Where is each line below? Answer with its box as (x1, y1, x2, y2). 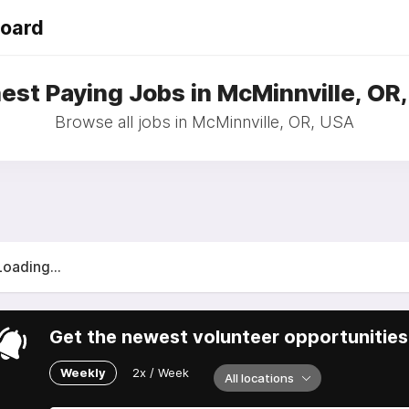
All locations (225, 371, 294, 385)
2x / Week (132, 364, 189, 380)
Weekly (60, 364, 106, 380)
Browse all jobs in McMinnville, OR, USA (55, 112, 354, 131)
